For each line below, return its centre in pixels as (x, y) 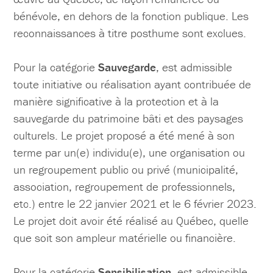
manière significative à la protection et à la (116, 101)
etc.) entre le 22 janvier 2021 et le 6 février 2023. (135, 204)
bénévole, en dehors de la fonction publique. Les (131, 16)
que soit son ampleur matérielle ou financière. (125, 238)
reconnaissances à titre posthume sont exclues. (130, 33)
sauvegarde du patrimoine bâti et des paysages (129, 119)
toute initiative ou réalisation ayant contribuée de (133, 84)
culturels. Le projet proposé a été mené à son (124, 136)
